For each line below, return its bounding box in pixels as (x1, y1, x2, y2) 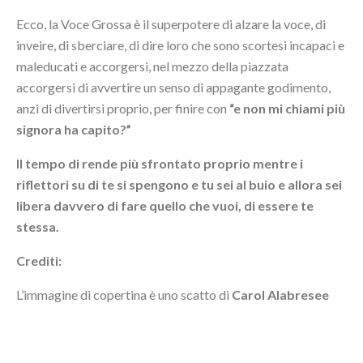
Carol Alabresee (232, 286, 329, 302)
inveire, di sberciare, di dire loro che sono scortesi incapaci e (16, 36, 344, 53)
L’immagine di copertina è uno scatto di (16, 286, 232, 302)
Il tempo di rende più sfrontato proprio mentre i (16, 155, 303, 171)
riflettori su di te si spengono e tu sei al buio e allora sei (16, 176, 342, 192)
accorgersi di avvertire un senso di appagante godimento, (16, 79, 331, 95)
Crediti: (16, 252, 64, 268)
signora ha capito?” (16, 121, 131, 137)
